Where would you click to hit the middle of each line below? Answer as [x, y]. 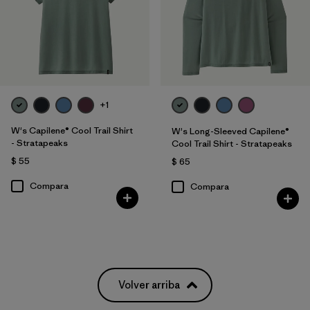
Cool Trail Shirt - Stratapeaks [231, 143]
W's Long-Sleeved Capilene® [230, 131]
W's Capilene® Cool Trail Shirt [72, 130]
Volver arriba [149, 284]
